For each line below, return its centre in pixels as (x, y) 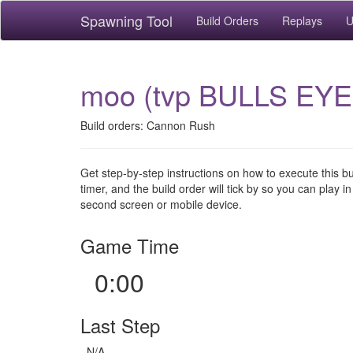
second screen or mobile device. (161, 204)
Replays (302, 20)
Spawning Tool (126, 20)
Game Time (130, 245)
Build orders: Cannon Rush (148, 125)
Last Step (120, 325)
